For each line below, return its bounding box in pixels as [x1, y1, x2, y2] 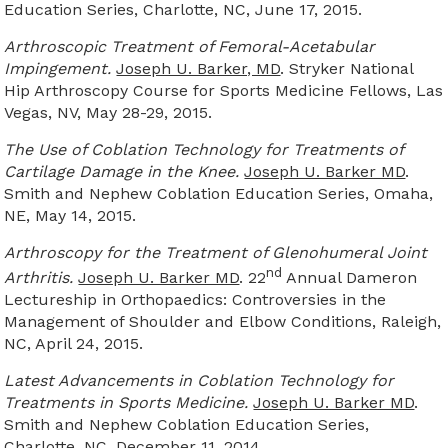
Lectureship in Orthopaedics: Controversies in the [4, 290, 387, 310]
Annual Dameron [282, 268, 418, 288]
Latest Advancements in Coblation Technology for [4, 371, 395, 391]
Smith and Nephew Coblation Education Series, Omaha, [4, 183, 434, 203]
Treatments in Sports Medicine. [4, 393, 249, 413]
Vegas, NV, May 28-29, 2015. [4, 102, 213, 122]
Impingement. [4, 58, 112, 78]
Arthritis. [4, 268, 74, 288]
